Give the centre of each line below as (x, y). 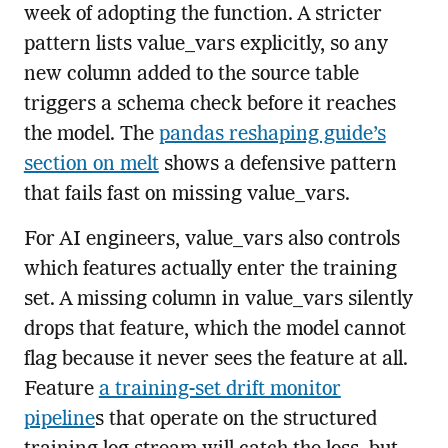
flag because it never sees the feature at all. (215, 360)
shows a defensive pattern (277, 165)
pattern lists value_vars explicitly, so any (205, 45)
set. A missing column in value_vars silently (218, 300)
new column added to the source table (191, 75)
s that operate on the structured (235, 420)
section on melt (91, 165)
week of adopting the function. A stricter (202, 15)
